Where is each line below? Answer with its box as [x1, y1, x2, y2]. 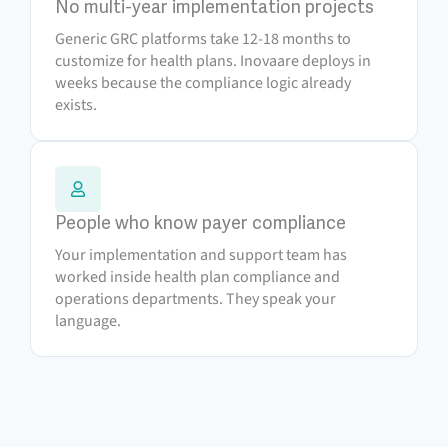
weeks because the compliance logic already [55, 72, 351, 94]
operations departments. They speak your [55, 288, 336, 310]
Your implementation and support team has [55, 244, 347, 266]
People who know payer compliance [55, 212, 346, 234]
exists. [55, 94, 97, 116]
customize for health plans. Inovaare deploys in [55, 50, 371, 72]
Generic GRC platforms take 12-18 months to [55, 28, 351, 50]
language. [55, 310, 121, 332]
